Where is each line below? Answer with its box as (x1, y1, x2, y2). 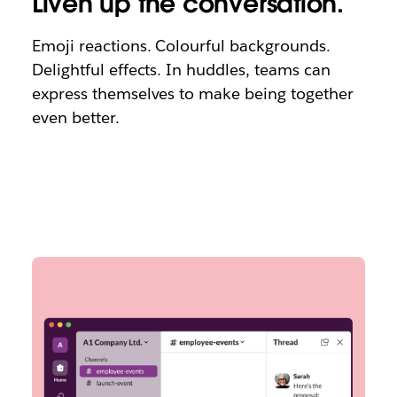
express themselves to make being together (31, 82, 354, 104)
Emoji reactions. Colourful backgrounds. (31, 35, 331, 56)
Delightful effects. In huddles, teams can (31, 58, 331, 80)
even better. (31, 106, 120, 128)
